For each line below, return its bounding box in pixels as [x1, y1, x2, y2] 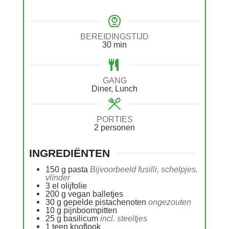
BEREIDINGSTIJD [80, 32, 149, 41]
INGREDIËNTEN [29, 147, 110, 159]
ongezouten [148, 197, 191, 207]
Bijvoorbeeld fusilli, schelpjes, [90, 164, 198, 174]
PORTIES [96, 114, 133, 124]
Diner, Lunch [91, 84, 138, 94]
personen [101, 123, 135, 132]
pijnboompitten [63, 205, 117, 215]
